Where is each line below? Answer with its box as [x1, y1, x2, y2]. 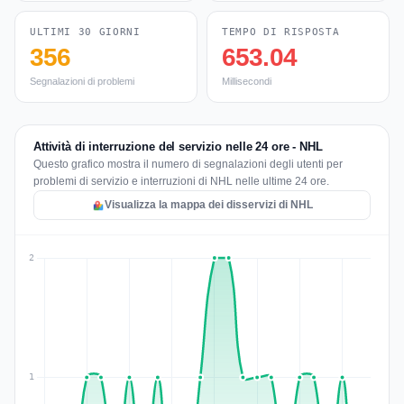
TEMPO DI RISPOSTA [222, 26, 340, 38]
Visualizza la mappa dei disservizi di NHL [104, 198, 313, 211]
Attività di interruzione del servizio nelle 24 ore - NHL [33, 140, 323, 153]
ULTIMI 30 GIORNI [30, 26, 141, 38]
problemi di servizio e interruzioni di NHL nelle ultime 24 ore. [33, 175, 329, 188]
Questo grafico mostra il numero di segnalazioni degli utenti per [33, 158, 343, 170]
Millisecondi [222, 76, 271, 87]
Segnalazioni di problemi [30, 76, 134, 87]
